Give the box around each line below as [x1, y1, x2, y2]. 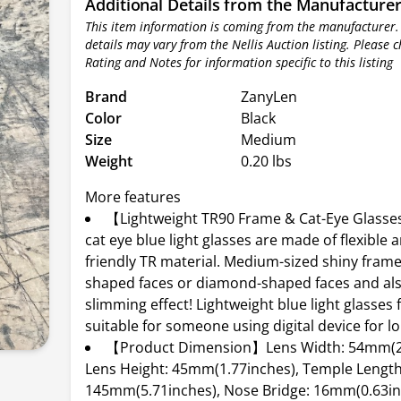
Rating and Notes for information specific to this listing [85, 54, 394, 71]
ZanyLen [241, 87, 298, 107]
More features [85, 187, 182, 207]
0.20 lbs [241, 151, 293, 171]
